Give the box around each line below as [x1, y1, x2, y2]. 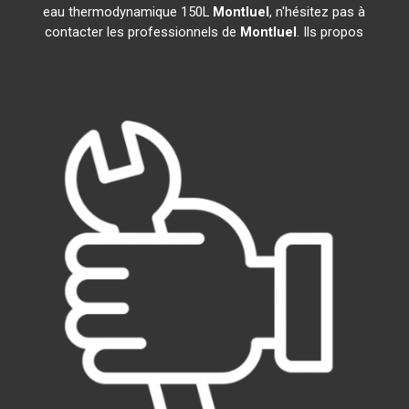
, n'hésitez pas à [269, 4, 366, 20]
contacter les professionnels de [45, 24, 241, 40]
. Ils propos [297, 24, 364, 40]
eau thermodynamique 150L [43, 4, 214, 20]
